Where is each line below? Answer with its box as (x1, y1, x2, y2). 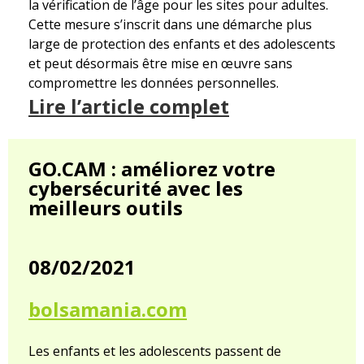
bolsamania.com (28, 296, 187, 323)
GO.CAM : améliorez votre (28, 155, 275, 183)
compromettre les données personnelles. (28, 74, 279, 93)
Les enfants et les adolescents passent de (28, 342, 281, 361)
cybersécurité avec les (28, 175, 243, 202)
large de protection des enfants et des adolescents (28, 35, 336, 54)
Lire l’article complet (28, 93, 229, 120)
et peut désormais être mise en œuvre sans (28, 54, 292, 73)
